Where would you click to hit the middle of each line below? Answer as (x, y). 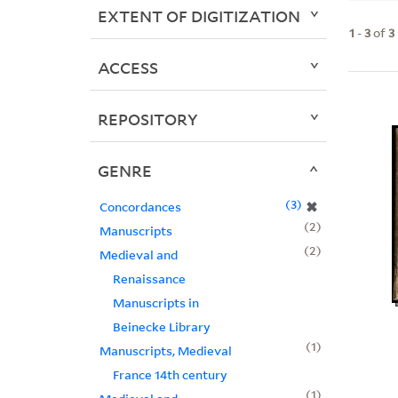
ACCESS (127, 68)
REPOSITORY (147, 119)
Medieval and (138, 255)
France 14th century (170, 375)
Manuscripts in (155, 303)
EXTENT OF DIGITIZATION (199, 16)
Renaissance (149, 279)
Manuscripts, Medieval (165, 351)
